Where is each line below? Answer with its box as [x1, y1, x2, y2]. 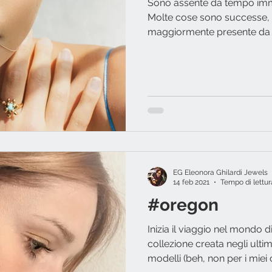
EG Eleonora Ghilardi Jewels [173, 168, 268, 177]
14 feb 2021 [173, 178, 209, 187]
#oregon [148, 194, 219, 215]
